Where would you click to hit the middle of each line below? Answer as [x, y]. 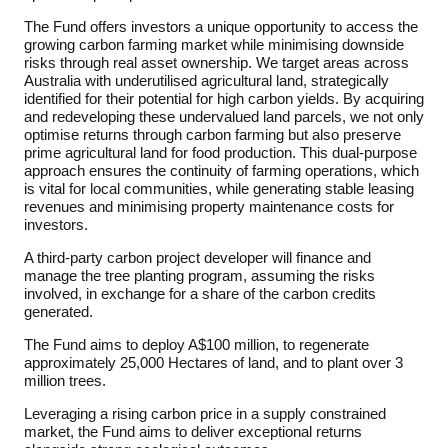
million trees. [67, 380]
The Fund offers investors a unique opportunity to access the [221, 26]
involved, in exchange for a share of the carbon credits [200, 293]
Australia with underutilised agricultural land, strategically [206, 80]
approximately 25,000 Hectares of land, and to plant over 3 [213, 362]
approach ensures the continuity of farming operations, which [221, 170]
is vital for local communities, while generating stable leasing [219, 188]
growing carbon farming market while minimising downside [214, 44]
